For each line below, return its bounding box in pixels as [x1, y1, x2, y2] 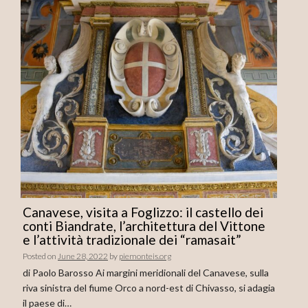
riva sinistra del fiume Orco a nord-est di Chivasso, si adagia [23, 281, 275, 294]
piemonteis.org [119, 250, 171, 261]
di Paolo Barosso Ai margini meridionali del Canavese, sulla [23, 266, 269, 278]
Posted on [23, 250, 58, 261]
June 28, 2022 [58, 250, 108, 261]
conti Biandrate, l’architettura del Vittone [23, 217, 265, 234]
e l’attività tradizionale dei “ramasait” [23, 231, 241, 247]
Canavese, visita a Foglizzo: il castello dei [23, 203, 263, 220]
